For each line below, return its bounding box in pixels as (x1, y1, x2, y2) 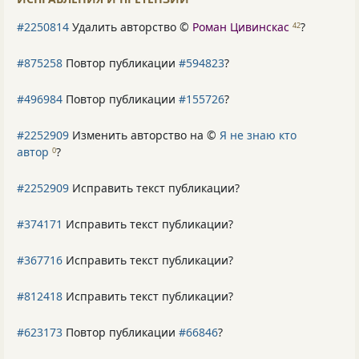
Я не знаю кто (220, 127, 296, 143)
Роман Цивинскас (192, 19, 289, 35)
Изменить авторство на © (69, 127, 220, 143)
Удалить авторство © (69, 19, 192, 35)
